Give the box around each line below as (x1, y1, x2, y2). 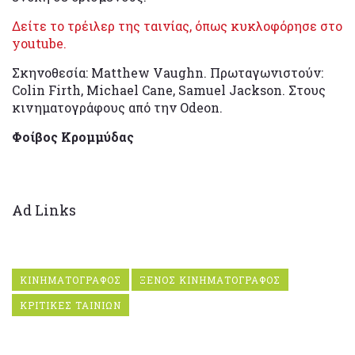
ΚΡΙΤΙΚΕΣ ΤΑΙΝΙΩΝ (20, 298, 121, 311)
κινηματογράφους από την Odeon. (12, 98, 223, 116)
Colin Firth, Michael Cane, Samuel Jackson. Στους (12, 81, 326, 98)
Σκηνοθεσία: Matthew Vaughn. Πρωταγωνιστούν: (12, 63, 323, 81)
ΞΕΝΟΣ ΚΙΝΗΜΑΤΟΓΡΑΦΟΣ (139, 273, 281, 286)
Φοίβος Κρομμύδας (12, 128, 134, 145)
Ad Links (12, 200, 76, 219)
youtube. (12, 34, 67, 52)
